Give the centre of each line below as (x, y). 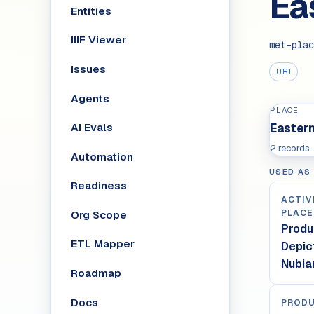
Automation (102, 156)
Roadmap (96, 273)
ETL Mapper (102, 244)
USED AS (290, 172)
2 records (290, 149)
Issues (88, 69)
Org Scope (98, 214)
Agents (90, 98)
